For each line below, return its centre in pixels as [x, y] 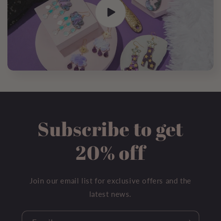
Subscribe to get [110, 129]
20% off [110, 152]
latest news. [110, 194]
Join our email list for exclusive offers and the [110, 180]
